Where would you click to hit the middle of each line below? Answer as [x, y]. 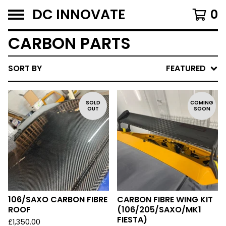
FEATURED [186, 68]
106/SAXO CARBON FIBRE [58, 200]
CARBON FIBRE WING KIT [165, 200]
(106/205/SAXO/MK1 [159, 210]
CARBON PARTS [69, 43]
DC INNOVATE [79, 14]
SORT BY [25, 68]
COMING [202, 103]
